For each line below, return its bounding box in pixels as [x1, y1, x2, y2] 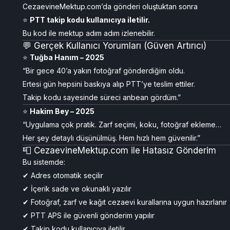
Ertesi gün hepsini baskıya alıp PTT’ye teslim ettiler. [23, 80, 195, 88]
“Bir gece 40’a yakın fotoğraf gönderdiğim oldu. [23, 66, 185, 75]
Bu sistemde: [23, 158, 65, 166]
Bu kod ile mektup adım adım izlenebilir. [23, 29, 155, 37]
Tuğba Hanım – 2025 [30, 53, 104, 62]
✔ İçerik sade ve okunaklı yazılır [23, 184, 131, 193]
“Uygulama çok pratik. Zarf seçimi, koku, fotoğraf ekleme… [23, 120, 221, 129]
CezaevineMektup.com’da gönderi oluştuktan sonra [23, 2, 198, 11]
